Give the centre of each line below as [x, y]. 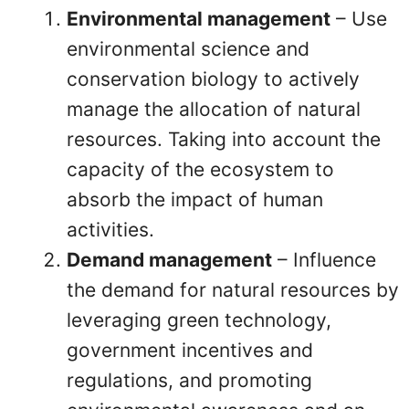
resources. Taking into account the [224, 140]
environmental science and [188, 49]
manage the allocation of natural [214, 110]
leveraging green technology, [199, 320]
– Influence [324, 260]
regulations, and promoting [189, 381]
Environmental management [199, 19]
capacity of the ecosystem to [200, 170]
